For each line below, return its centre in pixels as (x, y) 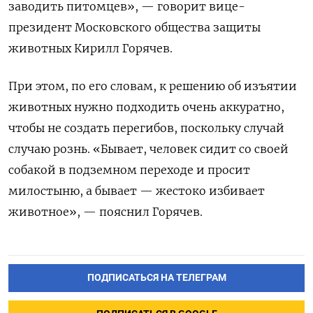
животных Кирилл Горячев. (90, 49)
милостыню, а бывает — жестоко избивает (137, 191)
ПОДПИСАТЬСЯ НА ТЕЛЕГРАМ (156, 278)
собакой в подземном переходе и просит (129, 170)
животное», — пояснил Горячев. (105, 212)
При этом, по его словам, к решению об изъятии (153, 86)
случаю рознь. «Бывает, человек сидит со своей (148, 149)
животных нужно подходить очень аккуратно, (146, 107)
